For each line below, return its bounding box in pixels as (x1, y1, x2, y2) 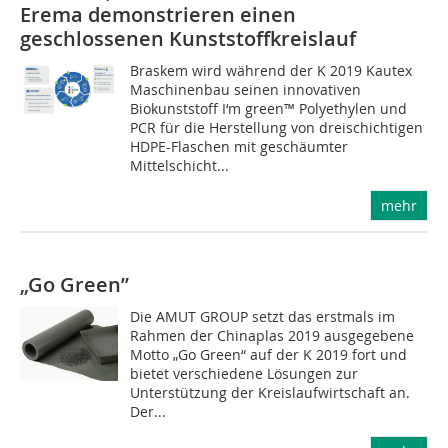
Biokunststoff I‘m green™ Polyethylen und (130, 99, 408, 118)
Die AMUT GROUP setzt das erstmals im (130, 307, 396, 326)
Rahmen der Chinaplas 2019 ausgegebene (130, 326, 415, 345)
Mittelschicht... (130, 156, 230, 175)
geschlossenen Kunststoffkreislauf (20, 25, 356, 52)
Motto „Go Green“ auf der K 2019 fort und (130, 345, 408, 364)
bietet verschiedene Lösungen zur (130, 364, 359, 383)
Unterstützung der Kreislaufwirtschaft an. (130, 383, 411, 402)
